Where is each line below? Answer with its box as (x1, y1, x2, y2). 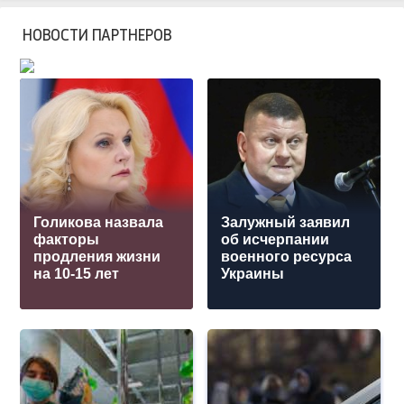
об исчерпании (221, 232, 330, 248)
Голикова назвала (33, 215, 164, 231)
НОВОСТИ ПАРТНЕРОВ (23, 25, 172, 44)
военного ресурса (221, 249, 353, 265)
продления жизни (33, 249, 161, 265)
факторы (33, 232, 100, 248)
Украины (221, 266, 285, 282)
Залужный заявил (221, 215, 351, 231)
